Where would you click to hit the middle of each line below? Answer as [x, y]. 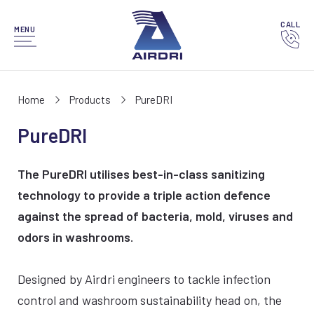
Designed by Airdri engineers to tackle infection [144, 279]
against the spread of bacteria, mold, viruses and [155, 216]
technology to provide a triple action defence [144, 195]
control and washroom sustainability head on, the [150, 300]
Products [90, 100]
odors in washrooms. [75, 237]
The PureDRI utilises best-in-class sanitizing [141, 174]
